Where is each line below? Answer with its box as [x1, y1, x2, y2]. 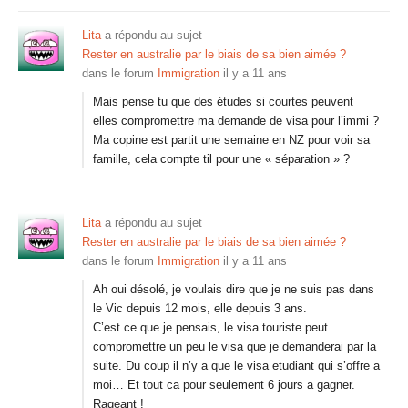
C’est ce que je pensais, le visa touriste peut [93, 321, 328, 334]
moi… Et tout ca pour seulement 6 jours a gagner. [93, 378, 355, 392]
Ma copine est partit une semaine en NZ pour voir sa [93, 133, 370, 147]
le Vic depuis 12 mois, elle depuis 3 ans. [93, 301, 307, 315]
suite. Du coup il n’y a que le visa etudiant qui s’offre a [93, 359, 380, 372]
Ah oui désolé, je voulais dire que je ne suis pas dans [93, 282, 374, 296]
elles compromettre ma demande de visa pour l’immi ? [93, 114, 379, 127]
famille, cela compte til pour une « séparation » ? [93, 152, 350, 166]
